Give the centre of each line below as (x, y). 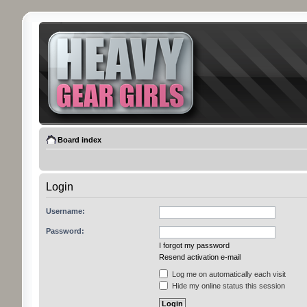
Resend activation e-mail (199, 257)
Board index (79, 140)
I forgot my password (194, 245)
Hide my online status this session (227, 286)
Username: (65, 211)
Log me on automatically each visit (228, 274)
